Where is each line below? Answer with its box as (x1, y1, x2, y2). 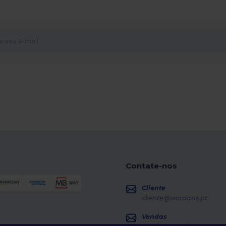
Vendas (141, 212, 167, 220)
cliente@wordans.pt (141, 194, 207, 202)
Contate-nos (125, 161, 177, 171)
